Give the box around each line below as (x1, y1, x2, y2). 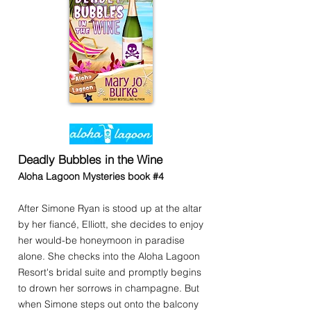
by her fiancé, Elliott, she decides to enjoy (18, 218, 203, 230)
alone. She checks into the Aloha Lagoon (18, 250, 200, 262)
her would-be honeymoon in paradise (18, 234, 185, 246)
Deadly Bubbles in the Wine (18, 152, 166, 167)
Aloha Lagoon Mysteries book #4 (18, 170, 167, 183)
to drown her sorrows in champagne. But (18, 282, 199, 294)
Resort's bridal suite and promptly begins (18, 266, 201, 278)
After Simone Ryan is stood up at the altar (18, 202, 202, 215)
